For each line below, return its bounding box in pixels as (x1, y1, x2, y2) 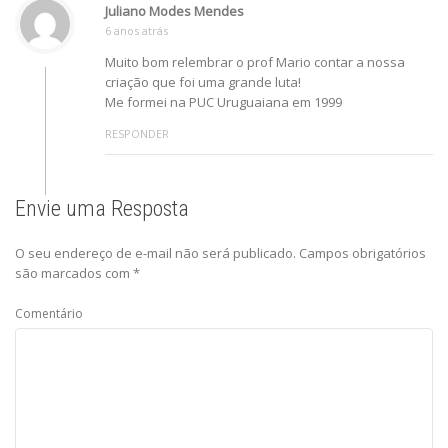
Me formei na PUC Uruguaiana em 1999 (105, 92, 342, 111)
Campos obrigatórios (299, 243, 426, 262)
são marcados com (15, 263, 133, 282)
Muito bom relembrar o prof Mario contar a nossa (105, 52, 405, 71)
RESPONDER (105, 125, 169, 141)
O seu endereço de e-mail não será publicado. (15, 243, 296, 262)
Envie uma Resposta (15, 195, 189, 221)
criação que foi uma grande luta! (105, 72, 301, 91)
